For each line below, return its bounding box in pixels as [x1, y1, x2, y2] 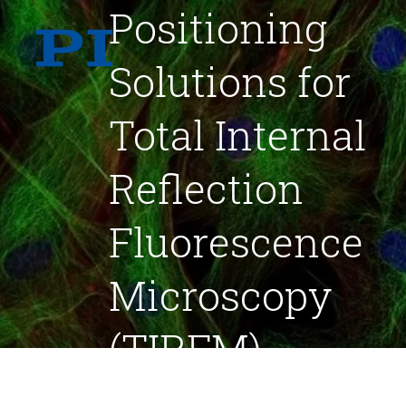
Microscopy [109, 267, 332, 322]
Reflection [109, 160, 304, 215]
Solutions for [109, 53, 351, 108]
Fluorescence [109, 214, 363, 268]
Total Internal [109, 107, 366, 161]
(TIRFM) [109, 321, 262, 375]
